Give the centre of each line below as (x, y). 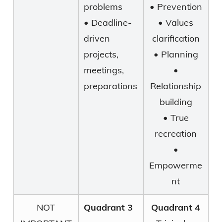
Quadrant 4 (176, 207)
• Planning (176, 54)
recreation (176, 133)
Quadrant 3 (108, 207)
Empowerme (176, 165)
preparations (110, 86)
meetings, (104, 70)
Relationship (176, 86)
